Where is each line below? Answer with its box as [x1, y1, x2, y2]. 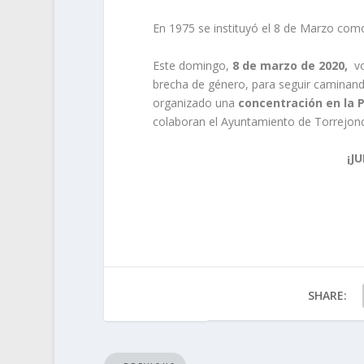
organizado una [152, 94, 238, 110]
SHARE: [307, 288, 347, 304]
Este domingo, [152, 57, 229, 73]
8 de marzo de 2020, [228, 57, 348, 73]
